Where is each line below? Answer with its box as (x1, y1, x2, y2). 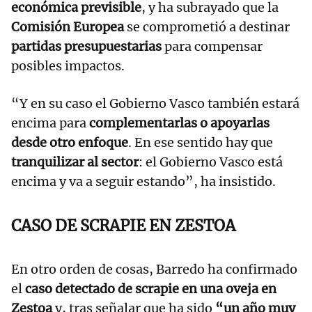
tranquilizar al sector (11, 153, 139, 170)
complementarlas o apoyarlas (89, 114, 270, 131)
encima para (11, 114, 89, 131)
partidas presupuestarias (11, 38, 162, 54)
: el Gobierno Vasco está (139, 153, 283, 170)
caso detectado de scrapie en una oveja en (25, 280, 276, 297)
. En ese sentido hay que (128, 134, 273, 150)
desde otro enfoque (11, 134, 128, 150)
